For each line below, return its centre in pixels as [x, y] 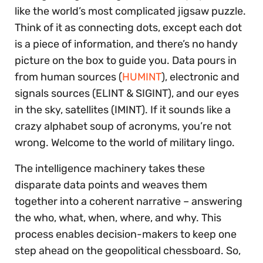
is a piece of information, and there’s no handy [126, 44]
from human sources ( [68, 77]
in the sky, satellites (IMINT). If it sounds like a [123, 109]
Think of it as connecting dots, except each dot [128, 27]
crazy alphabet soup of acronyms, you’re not [123, 126]
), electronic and [200, 77]
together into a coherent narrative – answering [129, 201]
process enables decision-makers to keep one [126, 234]
